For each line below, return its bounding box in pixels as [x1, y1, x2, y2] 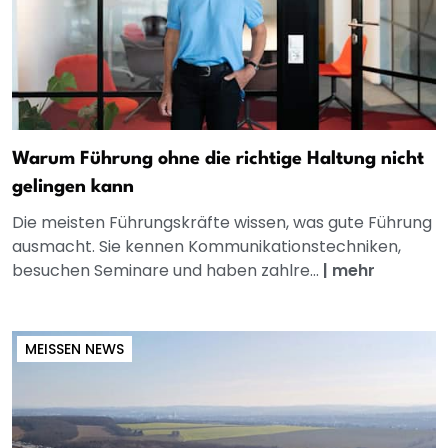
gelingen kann [12, 178, 134, 197]
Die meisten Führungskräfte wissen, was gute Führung [12, 211, 432, 235]
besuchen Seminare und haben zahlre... [12, 259, 323, 283]
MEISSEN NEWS [25, 339, 116, 360]
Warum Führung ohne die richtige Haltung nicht [12, 150, 424, 169]
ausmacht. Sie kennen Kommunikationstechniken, [12, 235, 401, 259]
